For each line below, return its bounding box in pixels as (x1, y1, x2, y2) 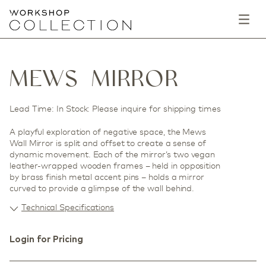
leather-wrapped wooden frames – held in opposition (9, 160, 221, 171)
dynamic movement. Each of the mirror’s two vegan (9, 148, 216, 160)
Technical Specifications (21, 201, 115, 213)
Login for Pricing (9, 235, 83, 244)
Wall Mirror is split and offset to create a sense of (9, 137, 206, 148)
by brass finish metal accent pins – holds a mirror (9, 171, 205, 182)
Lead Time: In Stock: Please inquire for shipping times (9, 103, 221, 114)
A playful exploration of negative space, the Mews (9, 126, 207, 137)
